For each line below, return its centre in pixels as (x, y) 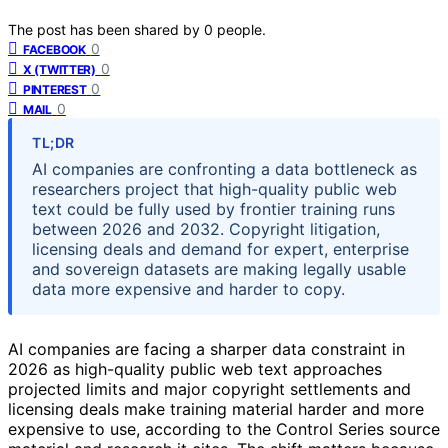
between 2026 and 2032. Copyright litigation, (206, 228)
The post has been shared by (106, 29)
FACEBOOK (54, 49)
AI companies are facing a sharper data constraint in (206, 348)
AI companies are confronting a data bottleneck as (224, 168)
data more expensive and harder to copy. (188, 288)
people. (241, 29)
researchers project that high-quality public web (214, 188)
